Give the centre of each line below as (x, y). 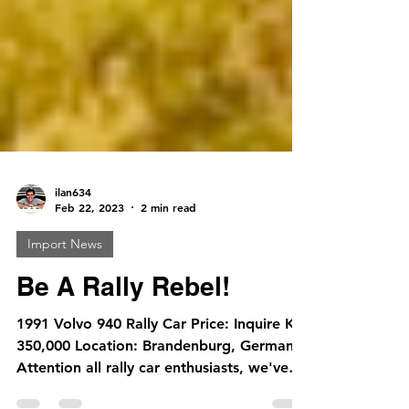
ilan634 (73, 220)
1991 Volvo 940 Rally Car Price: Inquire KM (163, 353)
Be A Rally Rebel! (123, 315)
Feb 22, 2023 (89, 236)
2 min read (168, 236)
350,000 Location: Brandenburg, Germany (159, 375)
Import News (65, 273)
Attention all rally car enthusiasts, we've (152, 397)
